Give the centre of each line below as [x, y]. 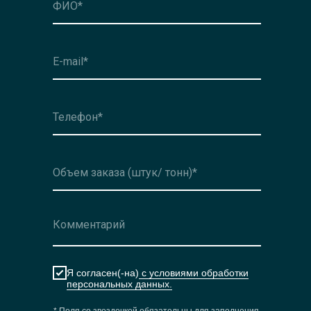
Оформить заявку [223, 27]
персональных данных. [119, 284]
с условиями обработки [194, 272]
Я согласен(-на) [103, 272]
